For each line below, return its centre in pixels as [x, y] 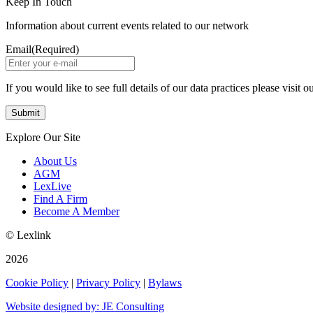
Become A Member [77, 211]
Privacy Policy [108, 282]
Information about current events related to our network [127, 25]
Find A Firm [60, 198]
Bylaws [165, 282]
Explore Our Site [43, 137]
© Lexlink [28, 235]
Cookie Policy [37, 282]
